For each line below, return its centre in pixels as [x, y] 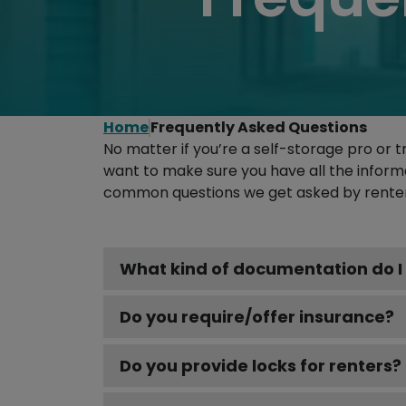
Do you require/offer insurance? [257, 317]
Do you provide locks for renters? [261, 365]
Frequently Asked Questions [259, 127]
